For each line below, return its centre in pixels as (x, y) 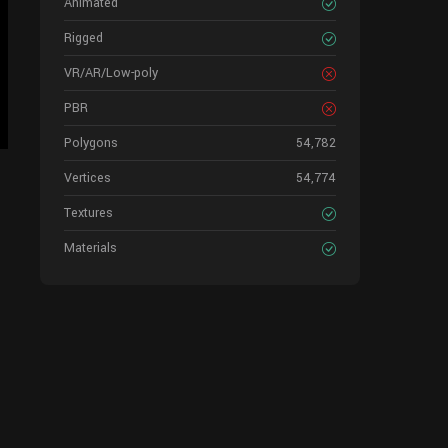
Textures (88, 213)
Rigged (83, 38)
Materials (90, 248)
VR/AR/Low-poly (111, 73)
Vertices (87, 178)
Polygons (91, 143)
